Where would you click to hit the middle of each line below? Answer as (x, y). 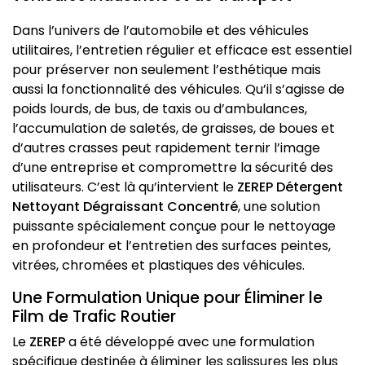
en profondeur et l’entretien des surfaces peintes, (172, 246)
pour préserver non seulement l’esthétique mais (167, 70)
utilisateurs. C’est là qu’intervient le (125, 187)
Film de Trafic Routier (94, 317)
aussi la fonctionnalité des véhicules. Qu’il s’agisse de (178, 90)
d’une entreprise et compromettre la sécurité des (173, 168)
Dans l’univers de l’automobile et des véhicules (161, 31)
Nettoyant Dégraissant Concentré (125, 207)
